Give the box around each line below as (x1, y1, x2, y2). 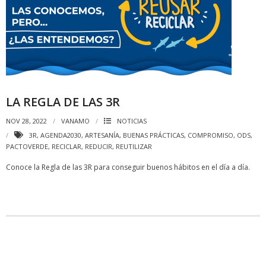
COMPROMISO (188, 131, 233, 140)
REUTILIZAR (116, 142, 152, 151)
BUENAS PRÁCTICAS (123, 131, 184, 140)
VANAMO (61, 116, 90, 125)
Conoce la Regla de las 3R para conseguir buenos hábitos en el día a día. (6, 162, 250, 172)
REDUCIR (85, 142, 112, 151)
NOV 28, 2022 (6, 116, 47, 125)
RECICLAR (52, 142, 81, 151)
